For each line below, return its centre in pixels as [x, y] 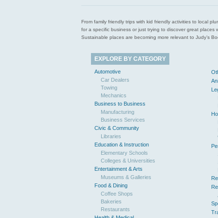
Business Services [123, 120]
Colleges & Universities [128, 161]
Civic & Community [117, 128]
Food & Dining [111, 185]
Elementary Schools [124, 153]
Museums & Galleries [126, 177]
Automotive [108, 72]
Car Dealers [115, 80]
